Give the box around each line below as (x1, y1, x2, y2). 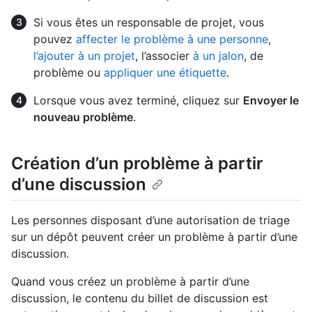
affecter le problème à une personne (76, 31, 268, 46)
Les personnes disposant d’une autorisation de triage (11, 213, 290, 228)
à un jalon (193, 48, 244, 63)
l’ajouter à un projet (33, 48, 135, 63)
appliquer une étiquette (104, 65, 226, 79)
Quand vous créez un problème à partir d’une (11, 274, 249, 289)
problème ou (33, 65, 104, 79)
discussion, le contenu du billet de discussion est (11, 291, 268, 306)
